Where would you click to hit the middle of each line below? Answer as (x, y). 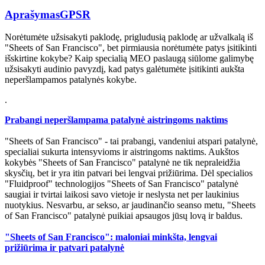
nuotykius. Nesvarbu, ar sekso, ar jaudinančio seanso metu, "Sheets (130, 205)
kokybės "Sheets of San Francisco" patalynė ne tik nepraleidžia (122, 163)
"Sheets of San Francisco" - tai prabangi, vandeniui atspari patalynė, (131, 141)
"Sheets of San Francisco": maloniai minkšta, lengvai (111, 237)
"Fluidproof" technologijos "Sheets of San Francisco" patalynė (122, 184)
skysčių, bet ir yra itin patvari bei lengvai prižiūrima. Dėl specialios (129, 173)
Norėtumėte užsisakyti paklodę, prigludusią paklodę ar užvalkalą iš (129, 37)
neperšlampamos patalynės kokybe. (71, 80)
